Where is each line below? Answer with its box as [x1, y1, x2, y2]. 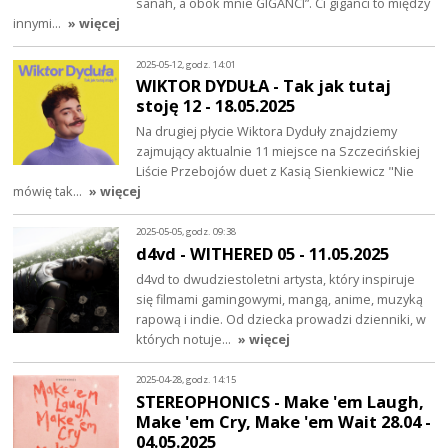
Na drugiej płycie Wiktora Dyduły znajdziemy [136, 122, 398, 141]
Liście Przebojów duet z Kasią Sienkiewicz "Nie [136, 162, 415, 181]
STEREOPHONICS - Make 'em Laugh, [136, 389, 425, 413]
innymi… [13, 14, 65, 33]
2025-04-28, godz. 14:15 [136, 373, 237, 387]
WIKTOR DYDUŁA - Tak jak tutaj [136, 74, 392, 98]
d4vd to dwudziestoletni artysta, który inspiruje [136, 269, 416, 288]
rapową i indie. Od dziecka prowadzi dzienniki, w [136, 309, 427, 328]
